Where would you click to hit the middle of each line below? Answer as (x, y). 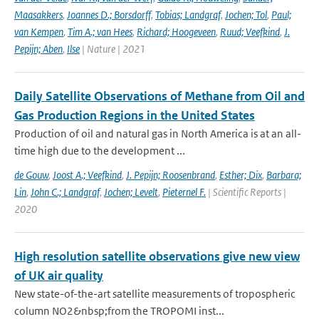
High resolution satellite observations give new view (157, 256)
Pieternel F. (184, 192)
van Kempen (39, 32)
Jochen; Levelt (131, 192)
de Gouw (31, 175)
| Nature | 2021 (113, 49)
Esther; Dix (241, 175)
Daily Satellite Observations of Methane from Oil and (159, 96)
